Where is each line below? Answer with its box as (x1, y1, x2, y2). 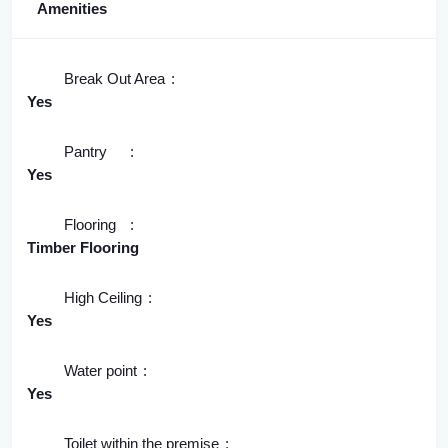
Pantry (64, 143, 107, 161)
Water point (64, 362, 137, 380)
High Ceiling (64, 289, 142, 307)
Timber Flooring (27, 239, 139, 257)
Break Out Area (64, 70, 165, 88)
